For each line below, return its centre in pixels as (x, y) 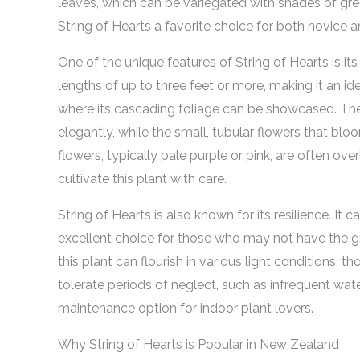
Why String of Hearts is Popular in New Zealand (198, 344)
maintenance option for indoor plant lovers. (186, 308)
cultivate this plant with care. (142, 179)
